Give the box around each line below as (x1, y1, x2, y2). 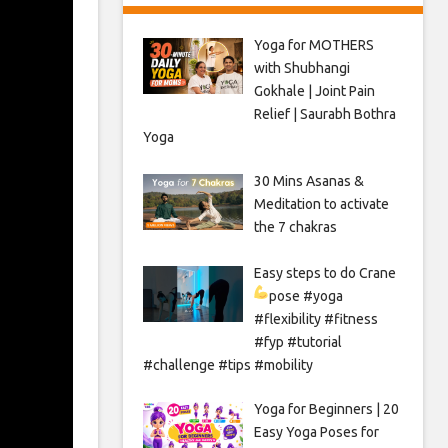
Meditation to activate (253, 196, 389, 212)
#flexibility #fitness (253, 310, 378, 327)
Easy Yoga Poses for (253, 423, 379, 440)
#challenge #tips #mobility (143, 356, 313, 373)
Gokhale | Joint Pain (253, 83, 375, 99)
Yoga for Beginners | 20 (253, 400, 399, 417)
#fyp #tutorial (253, 333, 342, 350)
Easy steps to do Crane (253, 264, 396, 281)
